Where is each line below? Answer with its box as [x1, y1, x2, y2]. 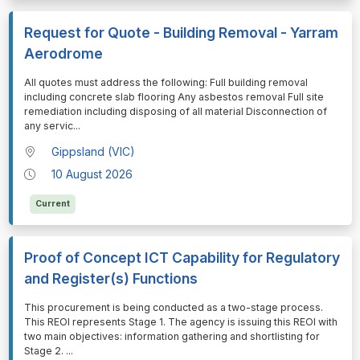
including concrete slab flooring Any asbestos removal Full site [23, 90, 324, 103]
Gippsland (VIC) [51, 144, 136, 158]
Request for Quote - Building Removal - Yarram [23, 23, 338, 41]
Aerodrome [23, 44, 103, 62]
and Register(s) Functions [23, 269, 198, 287]
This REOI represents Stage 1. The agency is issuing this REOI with [23, 315, 337, 328]
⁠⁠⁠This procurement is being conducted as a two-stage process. [23, 301, 323, 313]
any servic [23, 119, 73, 132]
